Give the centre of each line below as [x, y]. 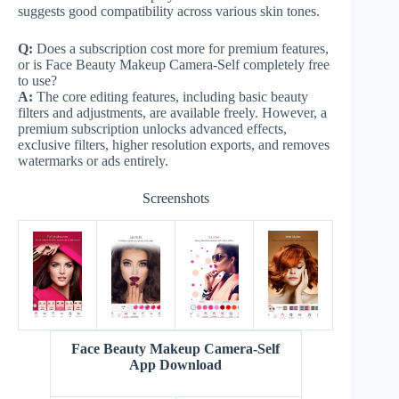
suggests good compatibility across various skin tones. [169, 11]
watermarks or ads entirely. [93, 160]
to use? [37, 80]
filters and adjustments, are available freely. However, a [172, 112]
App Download [176, 364]
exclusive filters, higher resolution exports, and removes [174, 144]
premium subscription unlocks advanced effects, [152, 128]
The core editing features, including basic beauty [171, 96]
